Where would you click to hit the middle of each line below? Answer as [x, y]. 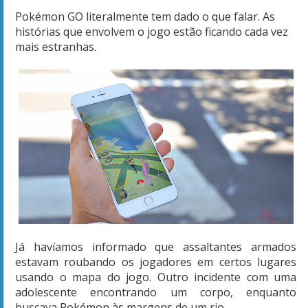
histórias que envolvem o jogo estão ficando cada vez [152, 31]
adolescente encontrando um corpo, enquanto [156, 292]
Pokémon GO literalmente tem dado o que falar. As [145, 16]
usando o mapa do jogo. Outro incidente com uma [156, 277]
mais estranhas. [56, 46]
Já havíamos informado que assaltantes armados [156, 246]
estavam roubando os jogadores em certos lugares [156, 262]
